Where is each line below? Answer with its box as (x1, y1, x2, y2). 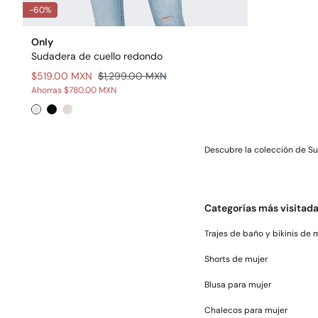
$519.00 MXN (31, 70, 92, 82)
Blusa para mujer (204, 279, 271, 290)
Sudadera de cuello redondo (31, 50, 163, 62)
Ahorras (31, 84, 64, 96)
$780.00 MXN (64, 84, 116, 96)
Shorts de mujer (204, 253, 268, 265)
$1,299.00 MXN (98, 70, 167, 82)
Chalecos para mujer (204, 305, 287, 316)
